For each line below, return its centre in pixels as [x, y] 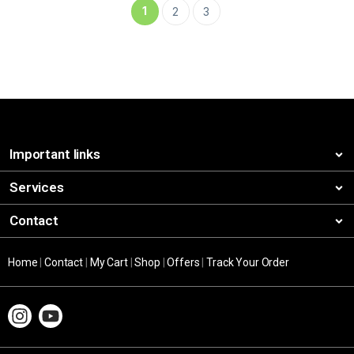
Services [37, 188]
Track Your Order [248, 263]
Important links [55, 154]
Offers [183, 263]
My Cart [109, 263]
